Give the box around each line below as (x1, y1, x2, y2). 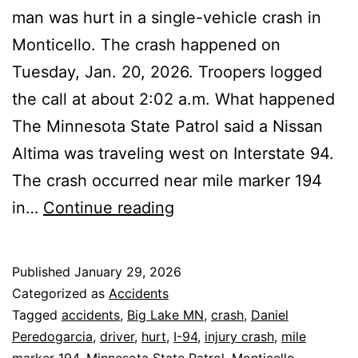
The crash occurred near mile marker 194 (12, 170, 322, 190)
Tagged (12, 306, 62, 323)
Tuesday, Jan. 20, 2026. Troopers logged (12, 62, 322, 82)
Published (12, 263, 74, 280)
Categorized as (12, 284, 109, 301)
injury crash (205, 328, 274, 344)
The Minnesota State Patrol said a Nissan (12, 116, 323, 136)
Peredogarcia (12, 328, 93, 344)
